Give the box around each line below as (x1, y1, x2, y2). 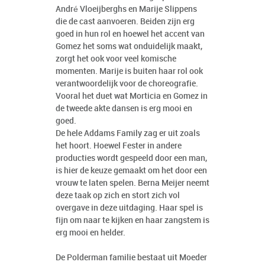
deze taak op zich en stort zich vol (56, 191, 180, 201)
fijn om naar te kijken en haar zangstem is (56, 216, 209, 225)
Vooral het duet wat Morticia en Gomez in (56, 92, 208, 101)
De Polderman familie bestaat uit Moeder (56, 253, 207, 263)
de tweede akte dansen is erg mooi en (56, 104, 192, 114)
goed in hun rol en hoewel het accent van (56, 30, 205, 39)
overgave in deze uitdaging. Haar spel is (56, 203, 203, 213)
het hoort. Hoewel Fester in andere (56, 141, 182, 151)
